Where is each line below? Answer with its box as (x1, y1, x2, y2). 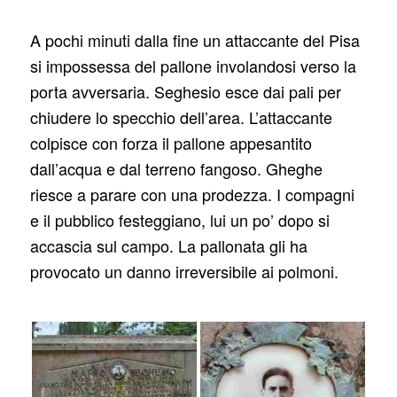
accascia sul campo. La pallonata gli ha (30, 233, 308, 257)
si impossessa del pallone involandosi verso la (30, 53, 357, 77)
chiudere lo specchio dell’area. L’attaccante (30, 105, 333, 128)
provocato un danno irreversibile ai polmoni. (30, 259, 339, 283)
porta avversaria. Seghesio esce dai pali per (30, 79, 342, 103)
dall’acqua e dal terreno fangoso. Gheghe (30, 156, 323, 180)
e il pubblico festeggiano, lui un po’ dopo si (30, 207, 331, 231)
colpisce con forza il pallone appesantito (30, 130, 313, 154)
